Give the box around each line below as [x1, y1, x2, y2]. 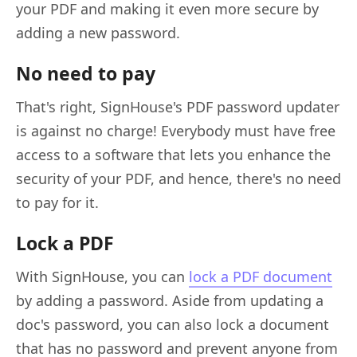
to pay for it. [16, 192, 99, 212]
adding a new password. [16, 22, 180, 42]
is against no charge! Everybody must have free [16, 120, 335, 140]
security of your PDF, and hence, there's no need [16, 168, 341, 188]
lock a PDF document [189, 266, 332, 286]
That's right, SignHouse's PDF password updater [16, 96, 339, 116]
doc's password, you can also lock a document [16, 314, 329, 334]
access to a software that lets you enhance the [16, 144, 331, 164]
